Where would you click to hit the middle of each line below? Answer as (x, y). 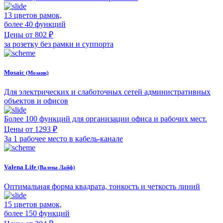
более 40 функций (35, 24)
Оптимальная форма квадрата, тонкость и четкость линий (102, 187)
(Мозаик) (37, 72)
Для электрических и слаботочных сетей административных (107, 92)
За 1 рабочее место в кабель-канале (63, 138)
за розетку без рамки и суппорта (59, 44)
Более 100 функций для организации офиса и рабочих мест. (106, 118)
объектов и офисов (36, 101)
